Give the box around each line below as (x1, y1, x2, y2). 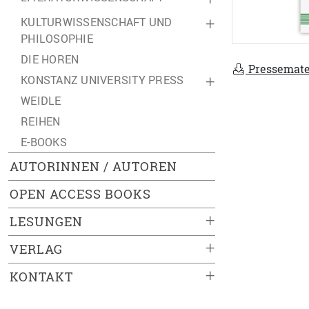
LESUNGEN (10, 213, 83, 230)
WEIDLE (21, 93, 61, 108)
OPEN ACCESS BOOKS (10, 186, 151, 203)
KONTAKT (10, 268, 73, 286)
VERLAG (10, 241, 63, 258)
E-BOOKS (21, 134, 67, 150)
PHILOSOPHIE (21, 31, 93, 46)
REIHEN (21, 114, 61, 129)
